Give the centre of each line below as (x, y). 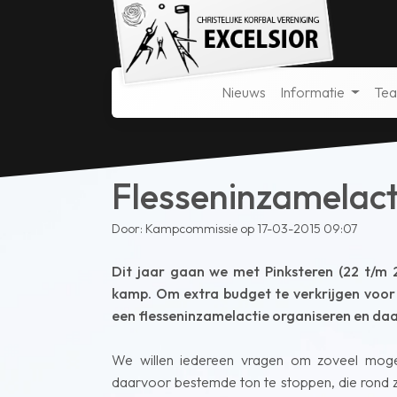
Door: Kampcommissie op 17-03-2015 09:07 (234, 229)
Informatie (314, 93)
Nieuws (244, 93)
